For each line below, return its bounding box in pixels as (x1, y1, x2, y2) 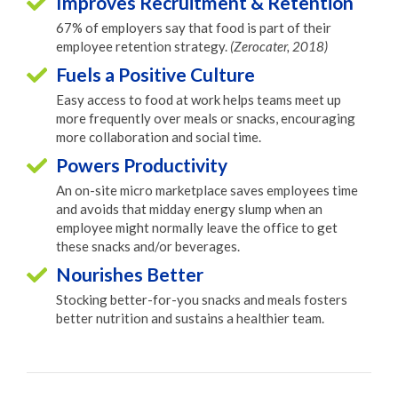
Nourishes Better (55, 263, 203, 286)
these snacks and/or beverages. (55, 238, 240, 255)
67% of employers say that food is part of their (55, 20, 331, 36)
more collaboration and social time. (55, 129, 261, 146)
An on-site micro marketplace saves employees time (55, 182, 358, 199)
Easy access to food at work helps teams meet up (55, 92, 341, 108)
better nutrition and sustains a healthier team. (55, 310, 324, 327)
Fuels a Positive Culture (55, 63, 255, 86)
